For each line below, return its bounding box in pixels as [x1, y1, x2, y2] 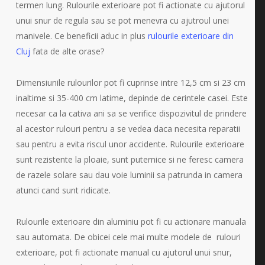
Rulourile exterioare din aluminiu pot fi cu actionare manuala [15, 216, 246, 228]
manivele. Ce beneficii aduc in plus [15, 30, 148, 42]
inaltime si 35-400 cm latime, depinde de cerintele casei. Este [15, 92, 248, 104]
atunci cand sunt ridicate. [15, 185, 111, 196]
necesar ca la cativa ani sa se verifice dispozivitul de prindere [15, 108, 247, 119]
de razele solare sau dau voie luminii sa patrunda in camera [15, 169, 243, 181]
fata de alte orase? [30, 46, 104, 57]
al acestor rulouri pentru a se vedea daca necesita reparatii [15, 123, 240, 135]
